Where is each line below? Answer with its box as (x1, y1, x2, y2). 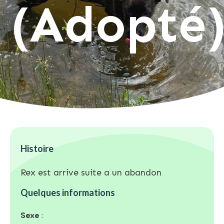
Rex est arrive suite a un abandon (20, 166, 161, 178)
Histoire (20, 142, 53, 154)
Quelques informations (20, 186, 115, 198)
